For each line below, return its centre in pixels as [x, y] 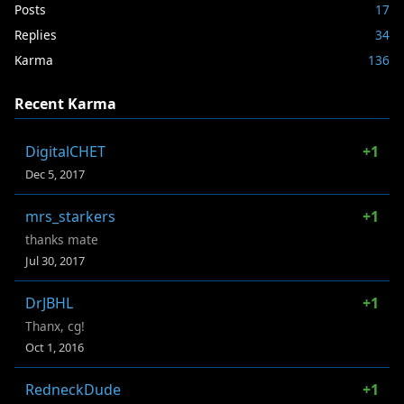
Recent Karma [65, 103]
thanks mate [62, 239]
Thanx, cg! [55, 326]
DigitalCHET [65, 151]
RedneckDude [73, 389]
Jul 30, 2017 [55, 260]
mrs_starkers [70, 216]
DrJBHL [49, 303]
